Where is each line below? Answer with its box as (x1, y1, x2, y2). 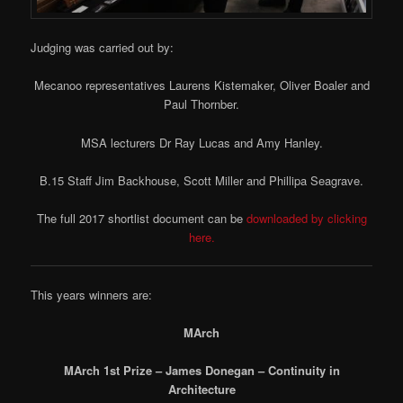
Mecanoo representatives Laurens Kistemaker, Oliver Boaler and (33, 76, 370, 94)
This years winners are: (31, 286, 153, 304)
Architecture (167, 381, 236, 399)
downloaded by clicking (246, 209, 367, 227)
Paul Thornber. (164, 95, 239, 113)
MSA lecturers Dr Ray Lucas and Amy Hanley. (80, 133, 323, 151)
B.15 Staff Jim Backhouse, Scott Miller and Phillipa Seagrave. (40, 171, 363, 189)
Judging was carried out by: (31, 39, 175, 57)
